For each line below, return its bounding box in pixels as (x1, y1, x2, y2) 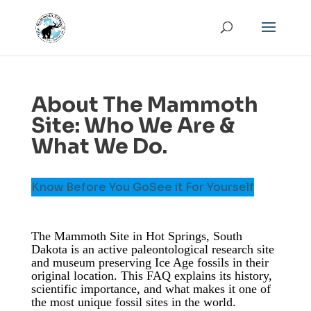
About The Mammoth (31, 92, 258, 118)
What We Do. (31, 133, 171, 160)
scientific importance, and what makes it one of (31, 282, 271, 296)
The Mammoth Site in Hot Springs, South (31, 229, 242, 243)
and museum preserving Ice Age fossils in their (31, 255, 269, 269)
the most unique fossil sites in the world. (31, 295, 236, 309)
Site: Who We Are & (31, 112, 235, 139)
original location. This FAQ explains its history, (31, 269, 272, 283)
